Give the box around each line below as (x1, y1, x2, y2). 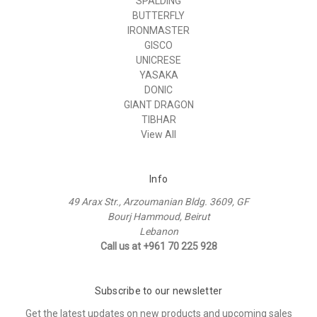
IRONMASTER (127, 24, 190, 36)
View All (141, 128, 176, 140)
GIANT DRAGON (123, 98, 194, 110)
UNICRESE (136, 54, 181, 66)
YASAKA (139, 69, 178, 81)
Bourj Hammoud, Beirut (107, 210, 210, 222)
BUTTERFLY (132, 9, 185, 21)
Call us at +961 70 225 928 (100, 240, 217, 252)
